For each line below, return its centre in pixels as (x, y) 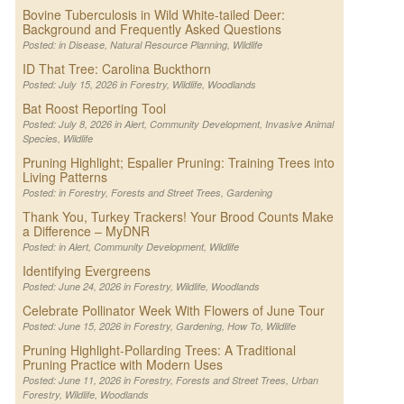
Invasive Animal (299, 124)
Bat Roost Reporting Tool (94, 109)
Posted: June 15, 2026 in (78, 326)
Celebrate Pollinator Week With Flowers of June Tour (173, 311)
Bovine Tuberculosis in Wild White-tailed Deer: (153, 15)
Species (40, 139)
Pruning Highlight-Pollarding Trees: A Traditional (159, 350)
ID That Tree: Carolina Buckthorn (116, 69)
